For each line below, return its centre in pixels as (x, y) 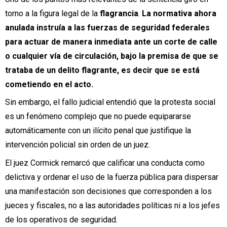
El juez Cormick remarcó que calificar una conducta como (105, 163)
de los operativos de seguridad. (61, 219)
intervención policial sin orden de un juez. (78, 145)
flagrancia (119, 14)
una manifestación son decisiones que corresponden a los (108, 191)
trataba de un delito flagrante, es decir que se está (102, 70)
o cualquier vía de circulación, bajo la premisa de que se (112, 56)
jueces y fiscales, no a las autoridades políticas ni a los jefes (112, 205)
